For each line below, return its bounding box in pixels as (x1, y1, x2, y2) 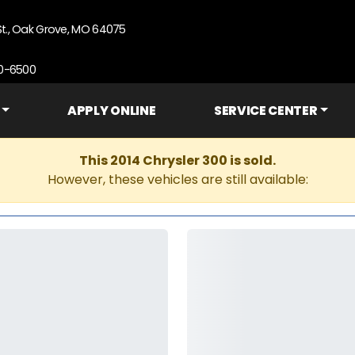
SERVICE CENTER (213, 102, 318, 119)
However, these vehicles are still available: (47, 170, 308, 189)
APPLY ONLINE (67, 102, 156, 119)
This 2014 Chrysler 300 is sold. (79, 151, 276, 170)
